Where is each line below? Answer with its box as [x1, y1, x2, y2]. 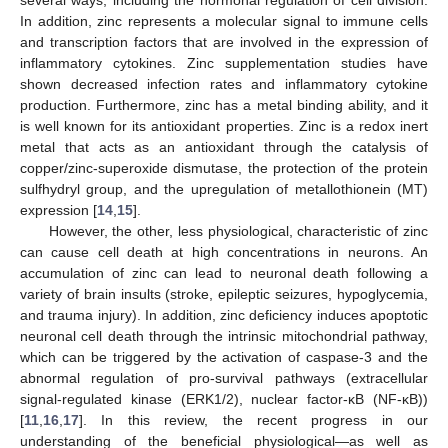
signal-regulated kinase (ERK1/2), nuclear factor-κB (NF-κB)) [20, 390, 428, 407]
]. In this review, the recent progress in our [79, 411, 428, 428]
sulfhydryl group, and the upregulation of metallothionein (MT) [20, 180, 428, 197]
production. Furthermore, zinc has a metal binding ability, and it [20, 96, 428, 113]
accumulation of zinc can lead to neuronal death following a [20, 264, 428, 281]
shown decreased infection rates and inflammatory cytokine [20, 75, 428, 92]
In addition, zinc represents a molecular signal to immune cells [20, 12, 428, 29]
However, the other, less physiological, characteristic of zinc [48, 222, 428, 239]
